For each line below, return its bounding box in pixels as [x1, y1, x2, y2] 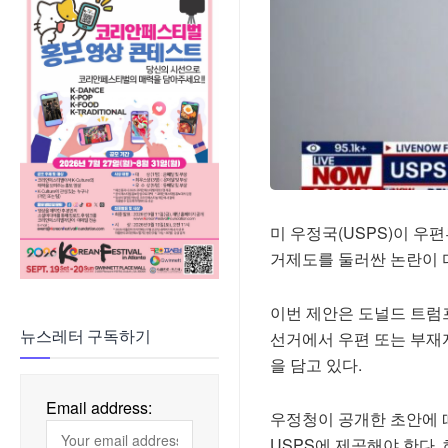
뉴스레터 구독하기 [20, 327, 151, 345]
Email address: [46, 395, 152, 419]
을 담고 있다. [270, 352, 362, 376]
